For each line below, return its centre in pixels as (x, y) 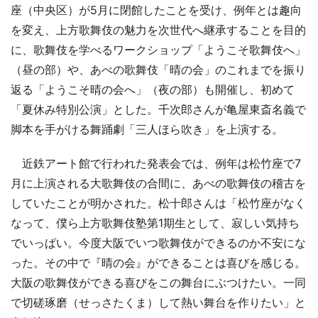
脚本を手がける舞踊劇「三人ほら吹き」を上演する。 (147, 129)
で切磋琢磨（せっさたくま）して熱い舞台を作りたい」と (158, 302)
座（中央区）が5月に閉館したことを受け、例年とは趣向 (156, 10)
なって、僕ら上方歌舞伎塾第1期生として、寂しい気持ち (155, 223)
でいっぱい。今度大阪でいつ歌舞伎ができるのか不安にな (158, 242)
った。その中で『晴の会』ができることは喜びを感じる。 (158, 262)
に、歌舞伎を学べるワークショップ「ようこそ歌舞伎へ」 (158, 49)
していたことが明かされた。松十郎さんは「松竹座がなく (158, 203)
